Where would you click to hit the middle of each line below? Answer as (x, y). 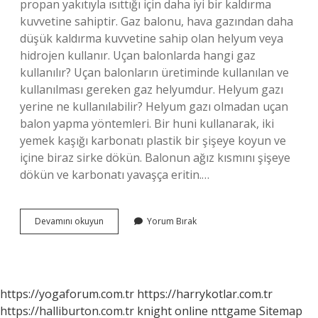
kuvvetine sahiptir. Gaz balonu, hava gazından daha (157, 21)
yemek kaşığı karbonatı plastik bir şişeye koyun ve (153, 141)
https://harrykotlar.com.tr (205, 294)
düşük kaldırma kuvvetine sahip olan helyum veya (152, 38)
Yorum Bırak (172, 221)
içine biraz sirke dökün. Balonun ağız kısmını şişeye (155, 158)
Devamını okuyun (69, 221)
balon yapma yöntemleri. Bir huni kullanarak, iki (147, 124)
